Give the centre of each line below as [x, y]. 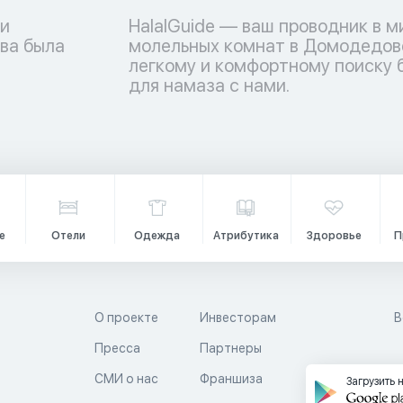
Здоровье [334, 236]
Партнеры [231, 348]
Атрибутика [246, 236]
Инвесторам [238, 318]
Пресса [117, 348]
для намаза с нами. [209, 85]
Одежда [157, 236]
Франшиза [232, 379]
